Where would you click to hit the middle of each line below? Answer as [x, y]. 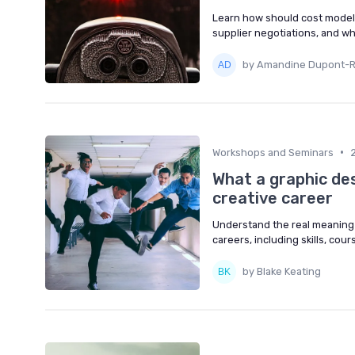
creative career [273, 198]
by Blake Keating [282, 272]
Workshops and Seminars [273, 152]
